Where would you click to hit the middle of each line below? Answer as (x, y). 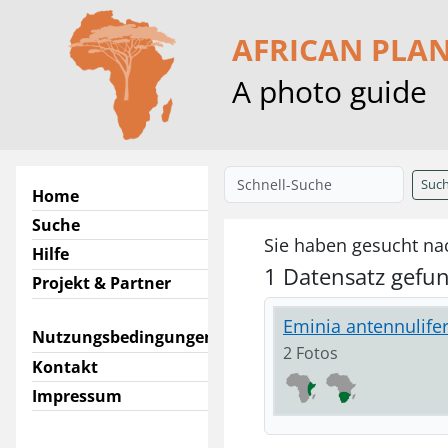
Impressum (77, 395)
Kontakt (65, 366)
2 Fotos (317, 353)
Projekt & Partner (101, 283)
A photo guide (329, 91)
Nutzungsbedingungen (123, 337)
